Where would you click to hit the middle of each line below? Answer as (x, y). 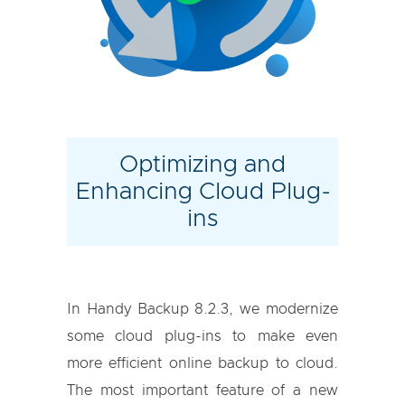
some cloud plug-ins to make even (202, 336)
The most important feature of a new (202, 391)
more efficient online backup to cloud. (202, 363)
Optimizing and (202, 165)
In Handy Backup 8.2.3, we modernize (202, 309)
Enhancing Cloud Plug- (202, 192)
